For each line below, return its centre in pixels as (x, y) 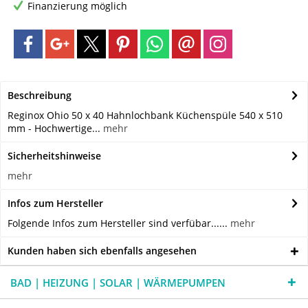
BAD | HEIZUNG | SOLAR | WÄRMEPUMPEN (118, 283)
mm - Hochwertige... (54, 129)
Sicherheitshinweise (54, 156)
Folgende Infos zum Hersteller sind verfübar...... (119, 223)
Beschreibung (40, 96)
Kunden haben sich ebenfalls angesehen (102, 251)
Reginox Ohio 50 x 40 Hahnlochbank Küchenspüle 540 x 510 (145, 115)
